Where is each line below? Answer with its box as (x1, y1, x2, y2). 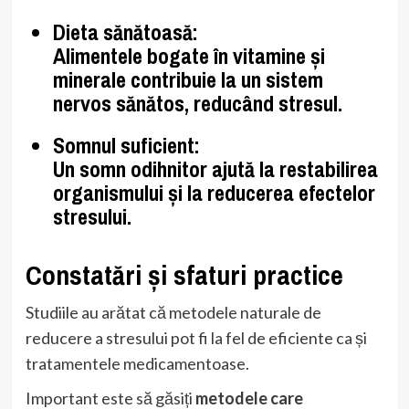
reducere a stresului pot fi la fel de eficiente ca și (25, 327, 367, 348)
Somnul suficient (52, 130, 194, 160)
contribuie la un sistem (130, 64, 323, 94)
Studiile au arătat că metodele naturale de (25, 301, 321, 322)
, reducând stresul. (184, 88, 342, 118)
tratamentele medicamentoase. (25, 352, 249, 373)
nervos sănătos (52, 88, 184, 118)
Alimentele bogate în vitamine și (52, 40, 325, 70)
